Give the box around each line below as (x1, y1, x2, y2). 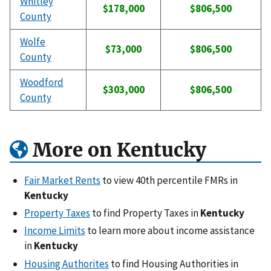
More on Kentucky (28, 137, 206, 162)
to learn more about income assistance (85, 224, 255, 238)
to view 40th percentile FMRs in (100, 173, 238, 187)
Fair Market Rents (24, 173, 100, 187)
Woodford (20, 76, 64, 90)
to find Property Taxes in (90, 206, 200, 220)
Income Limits (24, 224, 85, 238)
